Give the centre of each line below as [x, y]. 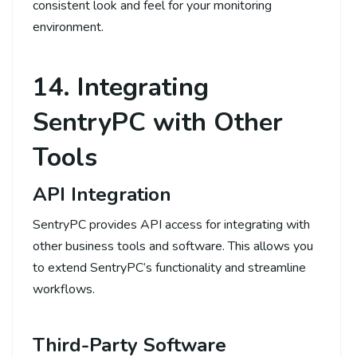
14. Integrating [121, 87]
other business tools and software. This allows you [173, 246]
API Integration [102, 194]
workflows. [64, 289]
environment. [68, 27]
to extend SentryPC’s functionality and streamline [169, 267]
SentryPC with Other [158, 122]
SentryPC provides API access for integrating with [171, 224]
